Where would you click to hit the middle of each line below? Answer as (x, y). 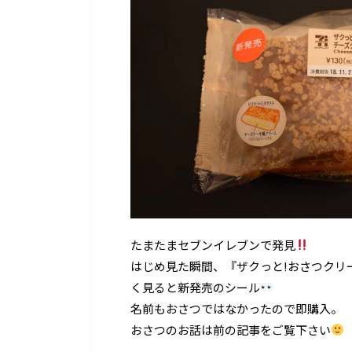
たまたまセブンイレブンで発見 (213, 244)
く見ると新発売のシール (195, 287)
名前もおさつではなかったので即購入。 (236, 308)
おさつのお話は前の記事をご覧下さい (231, 329)
